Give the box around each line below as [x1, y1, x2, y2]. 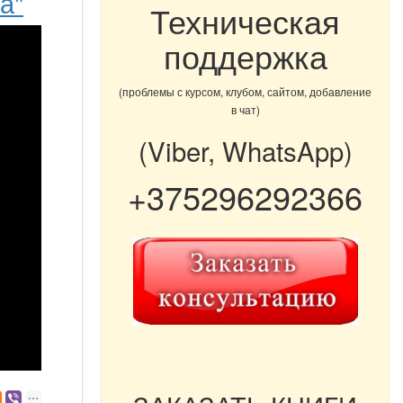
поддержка [163, 32, 327, 78]
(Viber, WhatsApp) [138, 131, 353, 169]
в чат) [230, 102, 260, 117]
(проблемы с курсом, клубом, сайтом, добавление [119, 84, 372, 99]
